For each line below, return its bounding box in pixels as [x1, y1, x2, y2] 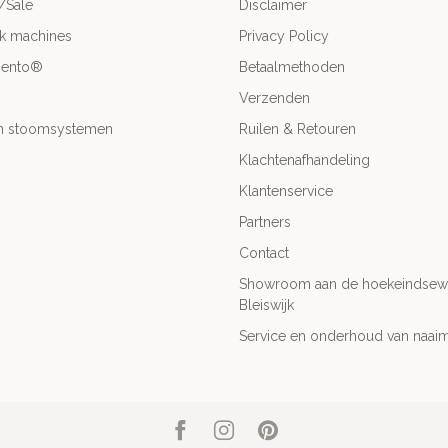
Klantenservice [239, 183, 333, 200]
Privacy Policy [239, 28, 329, 45]
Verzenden [239, 90, 310, 107]
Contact [239, 245, 289, 262]
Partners [239, 214, 291, 231]
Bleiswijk [239, 297, 294, 314]
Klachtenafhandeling [239, 152, 370, 169]
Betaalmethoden [239, 59, 345, 76]
